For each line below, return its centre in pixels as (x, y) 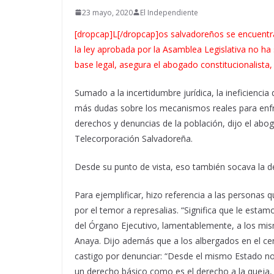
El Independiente (169, 12)
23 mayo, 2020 (107, 12)
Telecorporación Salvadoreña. (134, 138)
